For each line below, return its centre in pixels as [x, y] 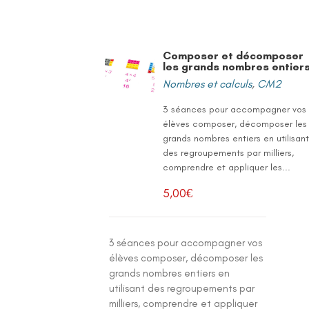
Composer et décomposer [233, 56]
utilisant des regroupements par [182, 288]
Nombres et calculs [208, 84]
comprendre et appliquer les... [227, 167]
